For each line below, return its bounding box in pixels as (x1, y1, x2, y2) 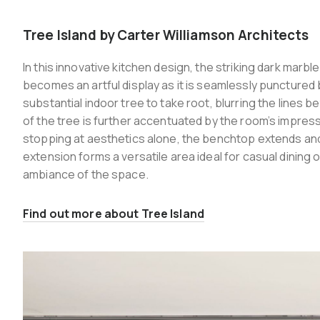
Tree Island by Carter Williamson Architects (23, 26, 309, 45)
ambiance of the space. (23, 166, 149, 183)
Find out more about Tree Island (23, 206, 204, 222)
